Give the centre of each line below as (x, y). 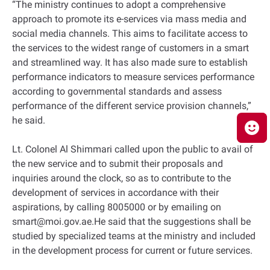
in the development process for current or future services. (132, 250)
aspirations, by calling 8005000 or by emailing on (117, 207)
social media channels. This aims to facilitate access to (130, 33)
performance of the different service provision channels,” (132, 106)
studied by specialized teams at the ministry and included (134, 236)
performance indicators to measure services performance (133, 77)
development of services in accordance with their (115, 193)
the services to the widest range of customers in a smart (130, 48)
